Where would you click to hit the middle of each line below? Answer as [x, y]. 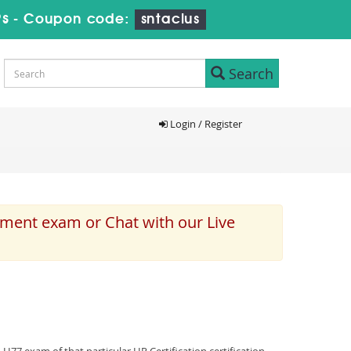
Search [249, 73]
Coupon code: [79, 20]
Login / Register [204, 124]
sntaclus [170, 20]
